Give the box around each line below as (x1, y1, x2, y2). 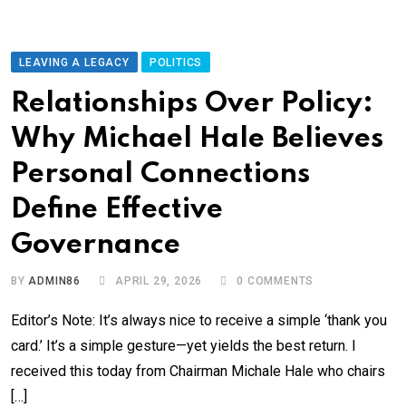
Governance (11, 231, 180, 260)
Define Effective (11, 196, 223, 225)
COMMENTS (244, 275, 314, 288)
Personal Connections (11, 160, 310, 189)
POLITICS (149, 56, 203, 70)
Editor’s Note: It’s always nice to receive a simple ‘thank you (11, 312, 387, 330)
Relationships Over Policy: (11, 90, 373, 119)
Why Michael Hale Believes (11, 125, 383, 154)
